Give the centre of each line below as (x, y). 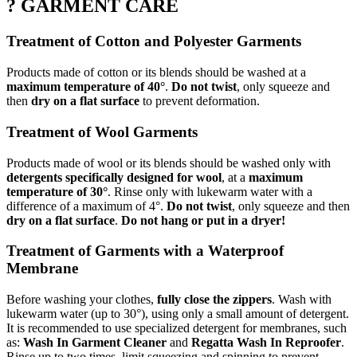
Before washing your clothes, (82, 299)
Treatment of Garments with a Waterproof (145, 251)
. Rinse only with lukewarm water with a (210, 191)
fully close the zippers (214, 299)
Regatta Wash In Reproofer (266, 342)
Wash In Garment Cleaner (95, 342)
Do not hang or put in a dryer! (203, 220)
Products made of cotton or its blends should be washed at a (156, 73)
